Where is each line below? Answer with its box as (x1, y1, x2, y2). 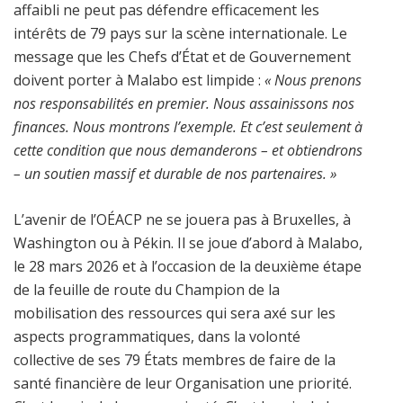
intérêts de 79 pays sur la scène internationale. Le (13, 22, 347, 43)
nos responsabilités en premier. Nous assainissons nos (13, 93, 354, 113)
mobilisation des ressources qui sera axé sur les (13, 302, 336, 323)
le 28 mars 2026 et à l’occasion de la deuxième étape (13, 255, 362, 276)
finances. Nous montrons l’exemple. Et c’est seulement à (13, 116, 363, 137)
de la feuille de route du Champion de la (13, 279, 280, 300)
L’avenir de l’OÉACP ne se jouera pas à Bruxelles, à (13, 209, 351, 229)
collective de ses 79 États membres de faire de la (13, 349, 336, 370)
